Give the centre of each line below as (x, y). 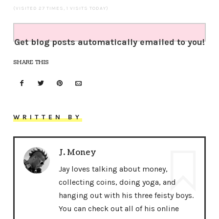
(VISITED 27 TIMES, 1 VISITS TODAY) (61, 8)
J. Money (78, 152)
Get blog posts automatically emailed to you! (109, 42)
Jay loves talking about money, (113, 169)
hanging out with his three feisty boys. (126, 196)
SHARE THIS (31, 62)
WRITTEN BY (47, 117)
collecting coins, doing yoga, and (118, 182)
